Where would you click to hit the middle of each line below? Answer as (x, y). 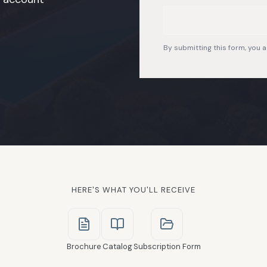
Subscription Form (167, 247)
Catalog (117, 247)
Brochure (84, 247)
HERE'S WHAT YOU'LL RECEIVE (133, 190)
